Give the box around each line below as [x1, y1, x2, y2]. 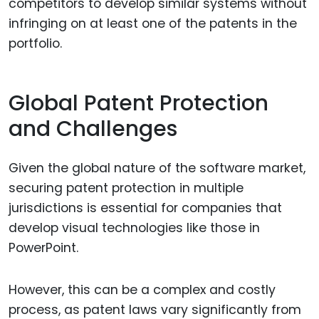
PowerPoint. [9, 239, 78, 256]
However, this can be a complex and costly [9, 281, 276, 298]
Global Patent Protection [9, 88, 268, 119]
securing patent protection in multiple [9, 179, 244, 197]
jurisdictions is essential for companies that [9, 199, 282, 216]
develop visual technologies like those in [9, 219, 260, 236]
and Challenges [9, 114, 177, 145]
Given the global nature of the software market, [9, 159, 305, 177]
